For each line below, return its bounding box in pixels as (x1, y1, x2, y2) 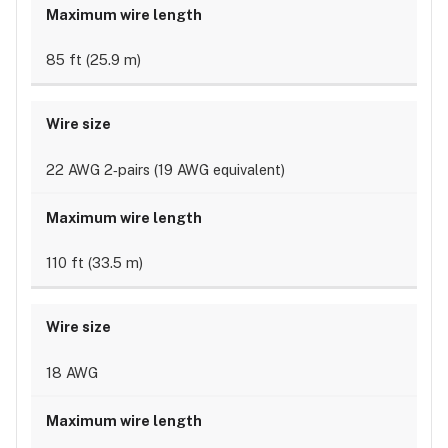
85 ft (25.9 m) (45, 51, 141, 69)
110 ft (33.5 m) (45, 254, 143, 272)
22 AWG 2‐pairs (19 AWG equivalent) (45, 161, 285, 179)
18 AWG (45, 363, 98, 381)
